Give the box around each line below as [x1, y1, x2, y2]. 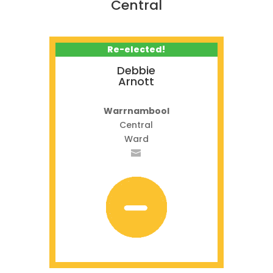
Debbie [117, 63, 156, 78]
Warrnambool [103, 105, 169, 117]
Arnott [118, 74, 155, 89]
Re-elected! [107, 43, 166, 55]
